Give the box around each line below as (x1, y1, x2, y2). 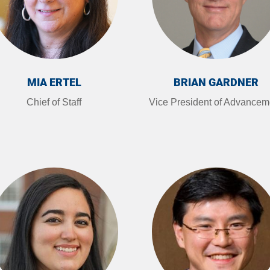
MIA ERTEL (27, 76, 81, 89)
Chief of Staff (27, 97, 82, 108)
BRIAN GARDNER (173, 76, 259, 89)
